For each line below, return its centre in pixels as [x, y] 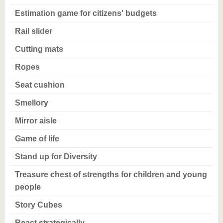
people [28, 187]
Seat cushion [40, 85]
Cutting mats [39, 49]
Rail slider [34, 31]
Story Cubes [39, 205]
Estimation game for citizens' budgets [86, 13]
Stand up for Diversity [56, 157]
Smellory [32, 103]
